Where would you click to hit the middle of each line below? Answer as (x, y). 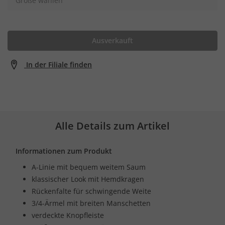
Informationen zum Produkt (64, 151)
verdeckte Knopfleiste (68, 215)
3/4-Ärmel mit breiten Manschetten (91, 203)
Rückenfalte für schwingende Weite (91, 191)
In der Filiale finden (59, 64)
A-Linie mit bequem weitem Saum (89, 167)
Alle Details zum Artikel (113, 126)
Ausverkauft (113, 40)
